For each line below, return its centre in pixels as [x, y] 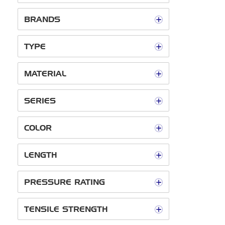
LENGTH [41, 155]
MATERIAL [45, 74]
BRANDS [42, 19]
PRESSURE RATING [65, 182]
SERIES [40, 101]
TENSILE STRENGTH [66, 209]
